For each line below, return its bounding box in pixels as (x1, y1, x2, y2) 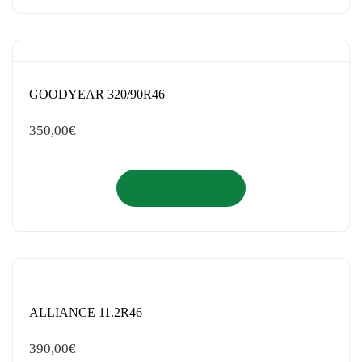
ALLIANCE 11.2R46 (29, 305, 142, 319)
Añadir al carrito (133, 179, 229, 196)
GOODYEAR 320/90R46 (29, 86, 165, 101)
